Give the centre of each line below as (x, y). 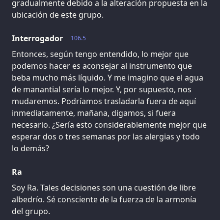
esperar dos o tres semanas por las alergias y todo (106, 136)
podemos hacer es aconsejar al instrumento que (102, 66)
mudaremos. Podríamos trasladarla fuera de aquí (104, 101)
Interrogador (37, 38)
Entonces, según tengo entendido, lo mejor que (100, 54)
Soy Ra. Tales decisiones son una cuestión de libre (104, 187)
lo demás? (30, 148)
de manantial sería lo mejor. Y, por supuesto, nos (102, 89)
